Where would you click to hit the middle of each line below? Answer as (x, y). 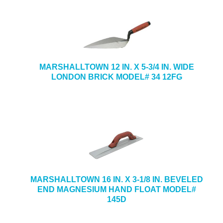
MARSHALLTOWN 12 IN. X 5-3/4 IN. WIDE (116, 67)
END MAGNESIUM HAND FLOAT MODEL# (116, 189)
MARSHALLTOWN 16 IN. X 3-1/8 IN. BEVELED (116, 179)
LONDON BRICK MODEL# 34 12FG (116, 77)
